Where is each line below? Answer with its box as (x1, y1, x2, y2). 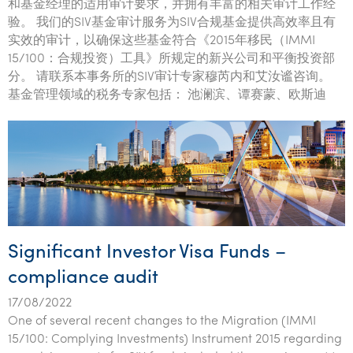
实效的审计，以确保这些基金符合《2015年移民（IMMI (8, 34, 315, 47)
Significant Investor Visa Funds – (8, 243, 286, 262)
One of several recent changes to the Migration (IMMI (8, 314, 316, 328)
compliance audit (8, 268, 158, 288)
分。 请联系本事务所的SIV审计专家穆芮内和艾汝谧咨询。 (8, 70, 331, 84)
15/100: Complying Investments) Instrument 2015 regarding (8, 333, 342, 346)
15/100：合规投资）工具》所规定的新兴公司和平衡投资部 (8, 52, 335, 65)
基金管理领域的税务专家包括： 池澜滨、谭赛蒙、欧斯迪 (8, 88, 326, 102)
